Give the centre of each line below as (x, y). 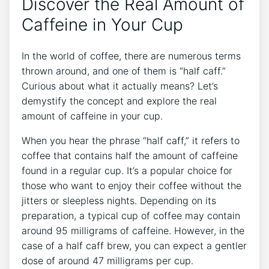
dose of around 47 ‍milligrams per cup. (107, 260)
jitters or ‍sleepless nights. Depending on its (119, 200)
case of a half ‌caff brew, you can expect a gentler (134, 245)
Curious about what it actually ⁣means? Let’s (120, 86)
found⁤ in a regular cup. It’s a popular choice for (127, 170)
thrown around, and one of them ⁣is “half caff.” (124, 71)
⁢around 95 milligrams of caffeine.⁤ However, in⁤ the (133, 230)
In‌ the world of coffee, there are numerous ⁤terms (131, 56)
